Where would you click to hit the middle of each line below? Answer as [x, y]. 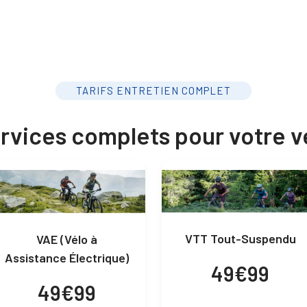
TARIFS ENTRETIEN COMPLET [153, 90]
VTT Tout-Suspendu [240, 239]
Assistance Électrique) [66, 257]
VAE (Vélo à [66, 239]
